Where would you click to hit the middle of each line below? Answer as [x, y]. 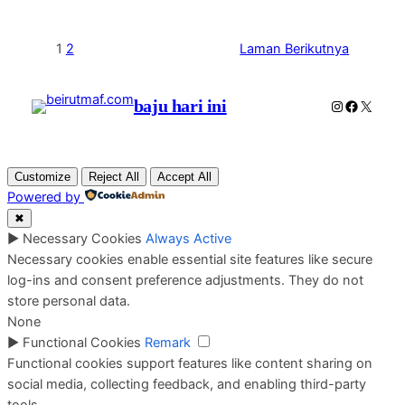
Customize [42, 176]
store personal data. [69, 301]
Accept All [184, 176]
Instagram [363, 105]
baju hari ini [180, 106]
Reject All [114, 176]
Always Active [188, 238]
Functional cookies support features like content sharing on [190, 363]
